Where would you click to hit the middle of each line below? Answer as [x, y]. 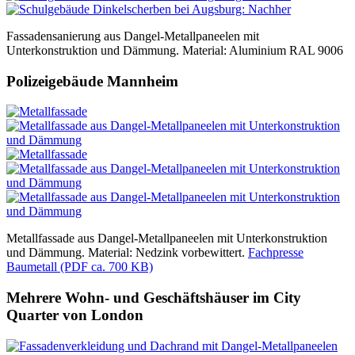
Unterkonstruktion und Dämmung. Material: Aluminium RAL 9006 [175, 50]
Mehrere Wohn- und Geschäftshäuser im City [154, 298]
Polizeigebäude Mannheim [92, 81]
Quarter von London [75, 315]
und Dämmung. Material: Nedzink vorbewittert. [127, 253]
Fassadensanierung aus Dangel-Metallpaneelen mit [133, 36]
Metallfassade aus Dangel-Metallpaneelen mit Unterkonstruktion [167, 239]
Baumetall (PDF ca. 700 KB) [80, 267]
